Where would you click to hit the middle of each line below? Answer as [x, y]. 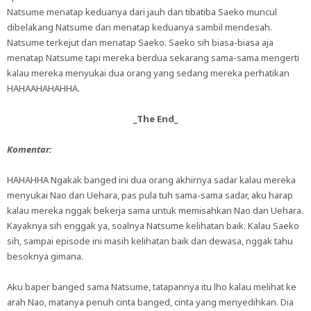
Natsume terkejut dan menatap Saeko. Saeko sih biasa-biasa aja [140, 42]
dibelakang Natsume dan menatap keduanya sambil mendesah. [140, 27]
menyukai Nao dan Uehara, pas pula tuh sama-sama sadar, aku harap [150, 195]
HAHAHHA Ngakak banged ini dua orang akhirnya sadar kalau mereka [151, 180]
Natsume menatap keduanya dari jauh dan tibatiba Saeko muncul [142, 12]
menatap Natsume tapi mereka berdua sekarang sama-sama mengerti [153, 58]
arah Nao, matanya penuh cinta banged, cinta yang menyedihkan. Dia [150, 302]
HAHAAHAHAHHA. [43, 88]
